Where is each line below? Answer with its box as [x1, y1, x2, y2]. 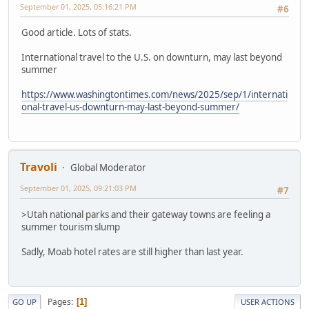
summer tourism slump [21, 220, 120, 233]
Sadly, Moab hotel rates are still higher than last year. [21, 245, 243, 258]
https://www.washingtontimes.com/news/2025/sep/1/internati [21, 88, 288, 101]
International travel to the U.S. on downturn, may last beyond [21, 51, 282, 64]
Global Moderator [70, 161, 146, 175]
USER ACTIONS [241, 297, 295, 308]
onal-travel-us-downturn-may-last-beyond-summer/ [21, 101, 239, 114]
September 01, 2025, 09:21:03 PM [20, 183, 137, 194]
